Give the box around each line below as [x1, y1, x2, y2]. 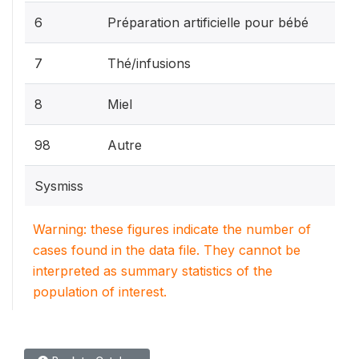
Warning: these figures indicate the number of [33, 220, 311, 237]
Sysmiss [34, 177, 83, 194]
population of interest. [33, 283, 167, 300]
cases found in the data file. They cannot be [33, 241, 301, 258]
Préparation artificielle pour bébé [107, 14, 309, 30]
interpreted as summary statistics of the [33, 262, 272, 279]
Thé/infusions [107, 54, 191, 71]
